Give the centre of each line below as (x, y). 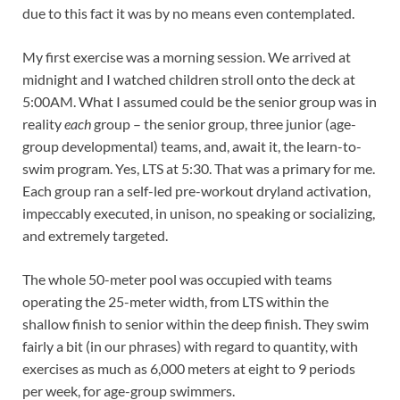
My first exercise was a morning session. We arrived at (187, 57)
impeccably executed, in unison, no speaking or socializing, (199, 213)
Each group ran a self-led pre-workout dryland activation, (196, 191)
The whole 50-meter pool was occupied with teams (177, 279)
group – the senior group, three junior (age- (224, 124)
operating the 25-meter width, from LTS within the (175, 302)
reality (43, 124)
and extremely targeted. (95, 236)
